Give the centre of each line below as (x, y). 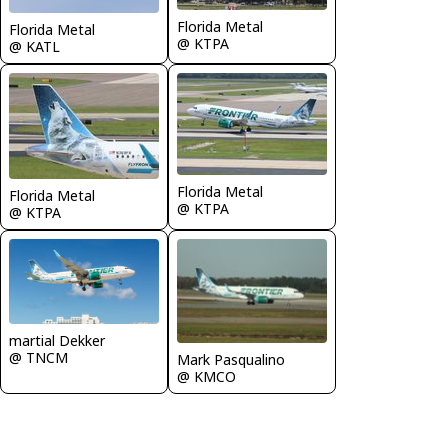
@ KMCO (206, 376)
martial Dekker (57, 340)
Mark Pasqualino (231, 359)
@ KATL (34, 47)
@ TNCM (38, 357)
